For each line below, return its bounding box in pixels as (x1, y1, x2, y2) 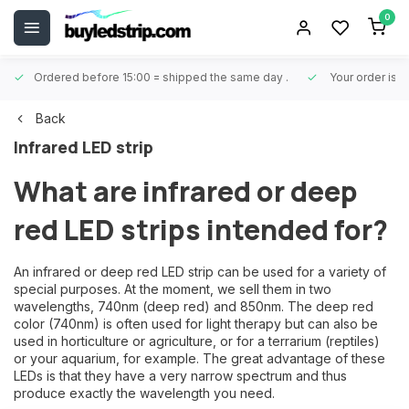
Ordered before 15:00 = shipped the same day (34, 70, 286, 84)
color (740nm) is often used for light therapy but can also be (14, 316, 378, 331)
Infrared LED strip (14, 136, 153, 158)
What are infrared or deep (14, 173, 358, 210)
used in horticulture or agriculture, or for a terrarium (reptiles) (14, 333, 380, 349)
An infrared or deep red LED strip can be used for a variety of (14, 264, 386, 279)
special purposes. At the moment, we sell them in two (14, 281, 331, 297)
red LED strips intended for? (14, 211, 388, 248)
